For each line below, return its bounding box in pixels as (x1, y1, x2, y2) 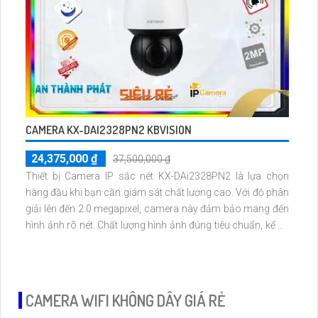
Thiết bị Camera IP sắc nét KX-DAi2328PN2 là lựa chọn (26, 170, 289, 182)
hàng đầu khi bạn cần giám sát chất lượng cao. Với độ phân (26, 186, 236, 198)
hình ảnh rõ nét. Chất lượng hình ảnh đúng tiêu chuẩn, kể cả (26, 219, 97, 231)
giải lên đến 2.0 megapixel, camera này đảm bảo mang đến (26, 202, 289, 214)
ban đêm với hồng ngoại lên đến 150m (26, 235, 194, 247)
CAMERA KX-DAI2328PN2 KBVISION (26, 122, 192, 137)
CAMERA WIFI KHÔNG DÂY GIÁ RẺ (26, 290, 225, 310)
